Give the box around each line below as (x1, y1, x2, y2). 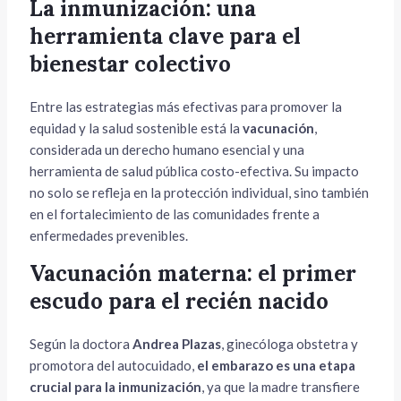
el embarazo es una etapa (197, 356, 356, 373)
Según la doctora (30, 335, 133, 352)
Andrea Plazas (132, 335, 222, 352)
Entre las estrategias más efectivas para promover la (30, 98, 343, 115)
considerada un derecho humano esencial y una (30, 141, 305, 158)
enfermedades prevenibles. (30, 226, 189, 243)
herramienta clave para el (30, 21, 302, 50)
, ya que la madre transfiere (201, 378, 361, 395)
